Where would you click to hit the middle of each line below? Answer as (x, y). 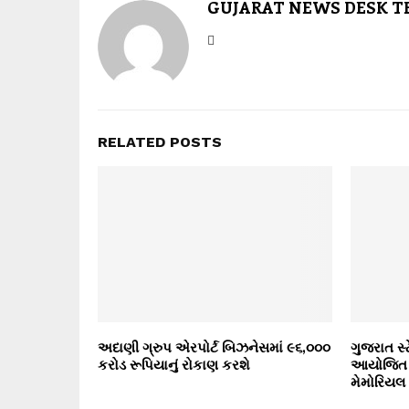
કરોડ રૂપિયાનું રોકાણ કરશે (174, 365)
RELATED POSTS (160, 142)
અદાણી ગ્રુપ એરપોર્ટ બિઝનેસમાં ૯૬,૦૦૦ (214, 347)
